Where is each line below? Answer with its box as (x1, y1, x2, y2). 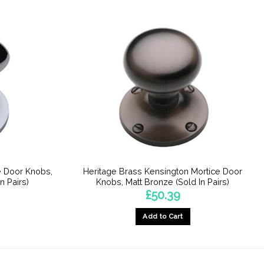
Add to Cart (143, 212, 183, 220)
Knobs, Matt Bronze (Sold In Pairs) (96, 176, 230, 187)
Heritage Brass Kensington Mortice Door (83, 166, 243, 176)
